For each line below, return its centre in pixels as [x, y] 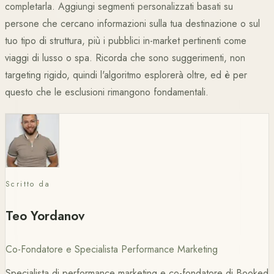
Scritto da [28, 184]
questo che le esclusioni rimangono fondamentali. [107, 92]
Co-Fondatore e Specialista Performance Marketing [112, 249]
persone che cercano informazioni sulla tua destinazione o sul [132, 24]
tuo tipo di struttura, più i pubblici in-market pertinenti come [126, 41]
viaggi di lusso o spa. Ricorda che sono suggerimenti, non [125, 58]
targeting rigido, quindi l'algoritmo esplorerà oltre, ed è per [126, 75]
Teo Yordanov [45, 216]
